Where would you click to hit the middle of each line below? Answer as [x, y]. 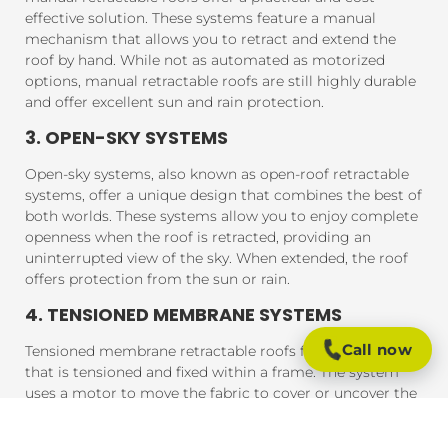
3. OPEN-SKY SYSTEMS [126, 137]
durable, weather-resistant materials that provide [195, 435]
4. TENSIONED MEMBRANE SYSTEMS [183, 315]
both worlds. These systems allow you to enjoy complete [221, 215]
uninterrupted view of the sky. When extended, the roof [216, 257]
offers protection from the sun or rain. [157, 278]
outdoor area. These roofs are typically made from [199, 414]
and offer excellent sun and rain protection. [174, 101]
